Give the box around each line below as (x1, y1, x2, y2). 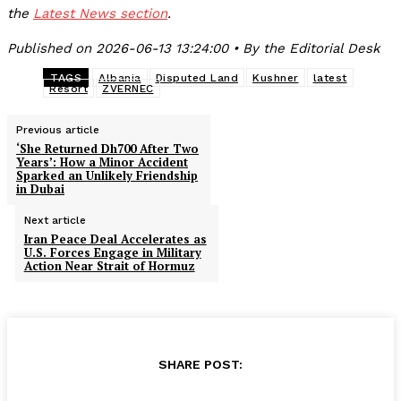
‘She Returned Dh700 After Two (16, 140, 199, 157)
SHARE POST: (158, 356, 243, 371)
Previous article (16, 123, 99, 136)
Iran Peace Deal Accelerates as (23, 230, 207, 247)
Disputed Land (155, 71, 238, 84)
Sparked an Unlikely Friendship (16, 166, 198, 183)
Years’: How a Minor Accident (16, 153, 188, 170)
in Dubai (16, 180, 64, 197)
